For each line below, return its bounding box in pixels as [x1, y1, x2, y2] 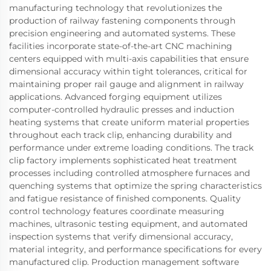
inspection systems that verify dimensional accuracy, [9, 231, 233, 243]
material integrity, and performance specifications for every [9, 244, 262, 255]
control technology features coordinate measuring [9, 206, 224, 217]
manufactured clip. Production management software [9, 256, 239, 268]
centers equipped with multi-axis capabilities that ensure [9, 53, 249, 65]
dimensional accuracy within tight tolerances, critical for [9, 66, 247, 77]
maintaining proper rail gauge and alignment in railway [9, 79, 244, 90]
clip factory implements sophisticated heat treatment [9, 155, 237, 166]
